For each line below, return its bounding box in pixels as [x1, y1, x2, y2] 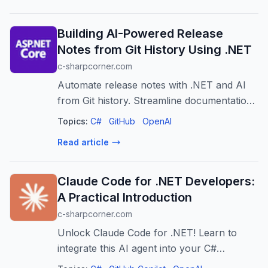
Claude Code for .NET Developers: [57, 174, 255, 188]
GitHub [109, 116, 135, 126]
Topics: [57, 116, 88, 126]
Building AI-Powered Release [57, 26, 223, 41]
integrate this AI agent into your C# [57, 242, 217, 254]
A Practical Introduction [57, 190, 192, 205]
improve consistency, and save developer [57, 110, 246, 122]
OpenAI [142, 116, 172, 126]
